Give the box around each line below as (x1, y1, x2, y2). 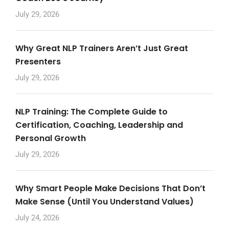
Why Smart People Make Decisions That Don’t (15, 182, 205, 195)
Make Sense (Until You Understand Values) (15, 196, 194, 208)
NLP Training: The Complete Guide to (15, 106, 168, 118)
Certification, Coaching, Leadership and (15, 119, 183, 131)
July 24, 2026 (15, 213, 59, 223)
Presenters (15, 56, 61, 68)
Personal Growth (15, 132, 86, 145)
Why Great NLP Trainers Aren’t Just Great (15, 42, 188, 55)
